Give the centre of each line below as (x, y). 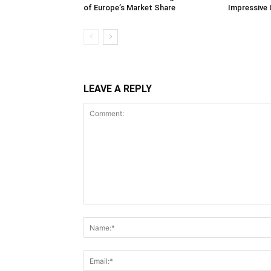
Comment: (103, 211)
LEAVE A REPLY (118, 89)
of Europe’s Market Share (129, 8)
